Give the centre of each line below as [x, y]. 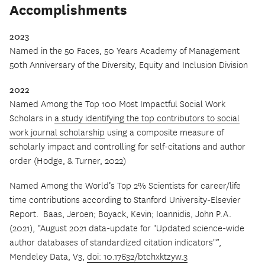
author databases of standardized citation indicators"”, [115, 243]
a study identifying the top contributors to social [147, 119]
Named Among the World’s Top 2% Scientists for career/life [125, 186]
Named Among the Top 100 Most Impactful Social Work [117, 105]
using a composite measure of [164, 133]
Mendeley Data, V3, [48, 257]
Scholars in [32, 119]
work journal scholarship [57, 133]
